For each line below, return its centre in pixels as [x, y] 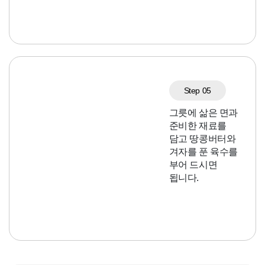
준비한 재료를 [198, 126]
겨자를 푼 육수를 [203, 152]
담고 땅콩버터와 [202, 139]
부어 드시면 [193, 165]
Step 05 [197, 91]
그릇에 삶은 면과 [203, 113]
